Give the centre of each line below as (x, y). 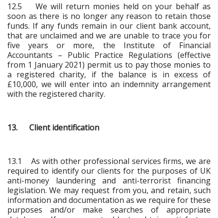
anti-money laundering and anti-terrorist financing (109, 180)
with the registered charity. (56, 94)
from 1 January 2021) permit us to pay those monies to (109, 64)
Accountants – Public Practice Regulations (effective (109, 55)
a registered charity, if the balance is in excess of (109, 74)
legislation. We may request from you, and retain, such (109, 190)
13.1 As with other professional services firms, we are (109, 161)
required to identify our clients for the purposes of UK (109, 171)
